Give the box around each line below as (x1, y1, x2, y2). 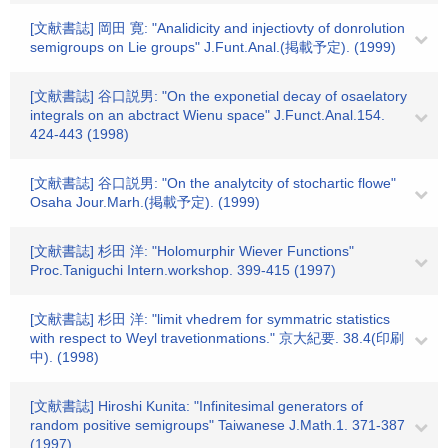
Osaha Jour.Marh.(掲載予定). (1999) (30, 194, 260, 210)
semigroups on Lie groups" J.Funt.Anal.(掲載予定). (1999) (30, 39, 396, 55)
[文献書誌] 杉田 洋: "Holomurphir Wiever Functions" (30, 243, 354, 259)
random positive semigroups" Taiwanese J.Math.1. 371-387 (30, 417, 405, 433)
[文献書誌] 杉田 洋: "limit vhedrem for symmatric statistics (30, 311, 390, 327)
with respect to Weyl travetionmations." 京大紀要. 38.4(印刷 (30, 330, 404, 346)
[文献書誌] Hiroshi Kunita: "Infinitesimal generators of (30, 398, 363, 414)
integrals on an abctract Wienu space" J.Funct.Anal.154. (30, 107, 385, 123)
